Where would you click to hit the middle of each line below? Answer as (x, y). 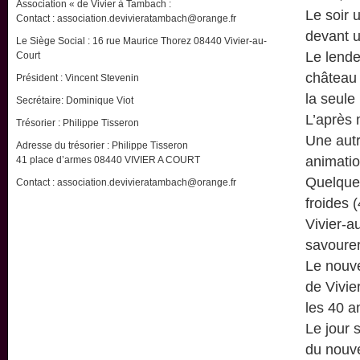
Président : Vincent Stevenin (78, 78)
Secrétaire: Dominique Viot (75, 100)
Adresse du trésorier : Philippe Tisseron (102, 145)
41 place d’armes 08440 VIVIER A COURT (108, 160)
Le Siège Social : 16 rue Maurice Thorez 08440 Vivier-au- (141, 41)
